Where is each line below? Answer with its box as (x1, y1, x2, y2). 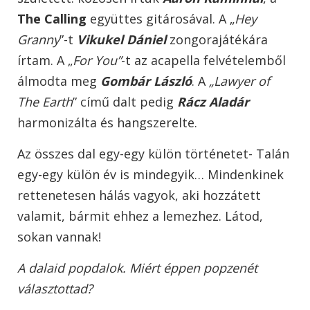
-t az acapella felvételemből (121, 52, 286, 69)
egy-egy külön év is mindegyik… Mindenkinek (17, 166, 284, 183)
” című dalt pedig (73, 93, 177, 111)
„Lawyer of (209, 73, 270, 90)
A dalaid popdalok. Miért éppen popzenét (17, 259, 257, 277)
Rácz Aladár (177, 93, 249, 111)
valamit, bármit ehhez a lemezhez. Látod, (17, 208, 263, 225)
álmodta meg (17, 73, 97, 90)
